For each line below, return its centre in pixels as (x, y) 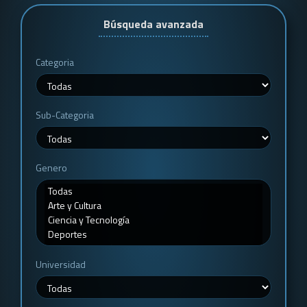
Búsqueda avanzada (153, 24)
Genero (51, 168)
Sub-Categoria (65, 115)
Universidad (61, 264)
